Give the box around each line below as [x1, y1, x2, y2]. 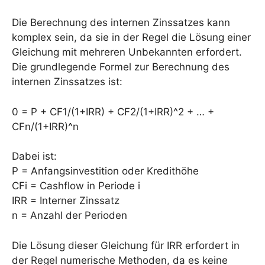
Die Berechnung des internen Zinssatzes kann [12, 17, 230, 28]
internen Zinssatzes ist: [12, 76, 122, 88]
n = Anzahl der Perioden [12, 209, 127, 221]
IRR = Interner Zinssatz [12, 195, 119, 206]
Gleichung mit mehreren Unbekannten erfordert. [12, 46, 242, 58]
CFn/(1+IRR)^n [12, 120, 79, 132]
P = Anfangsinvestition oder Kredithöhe [12, 165, 199, 177]
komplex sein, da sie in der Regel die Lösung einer [12, 31, 251, 43]
